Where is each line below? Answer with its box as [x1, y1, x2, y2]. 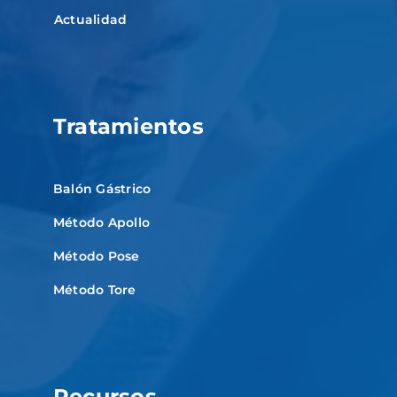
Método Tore [52, 281, 136, 298]
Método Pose [52, 247, 140, 264]
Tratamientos [52, 113, 204, 139]
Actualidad [53, 11, 128, 27]
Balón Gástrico [52, 180, 152, 197]
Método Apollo [52, 214, 151, 230]
